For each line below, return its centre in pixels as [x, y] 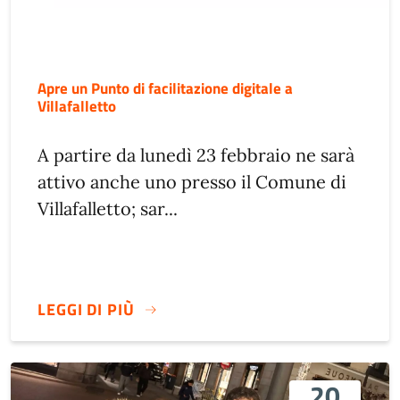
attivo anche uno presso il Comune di [192, 182]
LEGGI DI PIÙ [86, 310]
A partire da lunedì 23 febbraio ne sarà [196, 155]
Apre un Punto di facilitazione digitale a [165, 88]
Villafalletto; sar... [108, 209]
